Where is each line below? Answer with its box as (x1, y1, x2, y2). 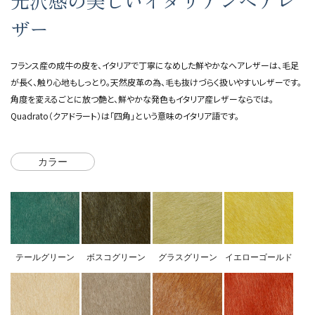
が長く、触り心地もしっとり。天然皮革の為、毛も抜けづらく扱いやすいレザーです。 (11, 76, 302, 89)
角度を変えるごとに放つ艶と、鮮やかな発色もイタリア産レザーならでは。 (11, 93, 274, 105)
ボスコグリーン (86, 252, 146, 263)
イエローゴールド (224, 252, 292, 263)
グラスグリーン (157, 252, 217, 263)
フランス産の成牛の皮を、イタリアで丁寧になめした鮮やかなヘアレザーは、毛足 (11, 59, 299, 72)
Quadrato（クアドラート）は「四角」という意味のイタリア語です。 (11, 110, 239, 122)
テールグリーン (15, 252, 75, 263)
